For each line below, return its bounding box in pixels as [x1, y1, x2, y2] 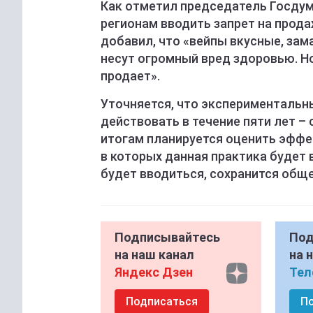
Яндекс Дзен [115, 265, 193, 280]
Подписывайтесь [115, 230, 220, 245]
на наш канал [115, 247, 194, 263]
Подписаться [126, 295, 198, 309]
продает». [101, 68, 160, 84]
